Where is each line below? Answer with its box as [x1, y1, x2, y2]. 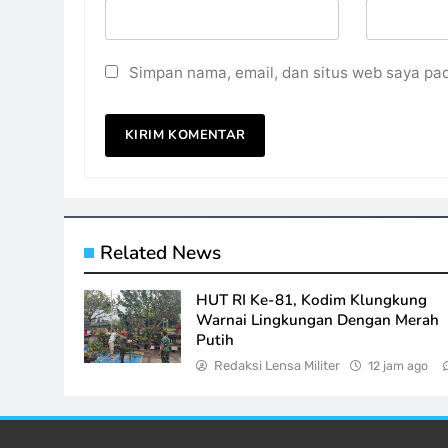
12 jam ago [368, 358, 429, 373]
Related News [100, 240, 221, 266]
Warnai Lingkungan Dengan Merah [196, 310, 440, 330]
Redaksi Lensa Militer [214, 358, 341, 373]
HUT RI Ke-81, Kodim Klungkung [196, 290, 428, 310]
